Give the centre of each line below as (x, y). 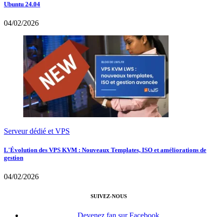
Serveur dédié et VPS (37, 131)
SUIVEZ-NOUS (108, 196)
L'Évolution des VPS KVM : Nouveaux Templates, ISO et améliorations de (105, 150)
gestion (14, 158)
